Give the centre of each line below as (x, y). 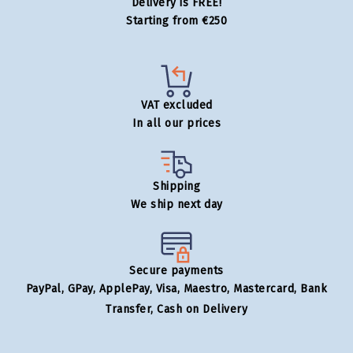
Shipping (176, 187)
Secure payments (176, 271)
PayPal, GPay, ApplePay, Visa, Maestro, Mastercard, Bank (176, 289)
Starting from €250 (176, 21)
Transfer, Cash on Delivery (176, 310)
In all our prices (176, 123)
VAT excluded (176, 105)
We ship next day (176, 205)
